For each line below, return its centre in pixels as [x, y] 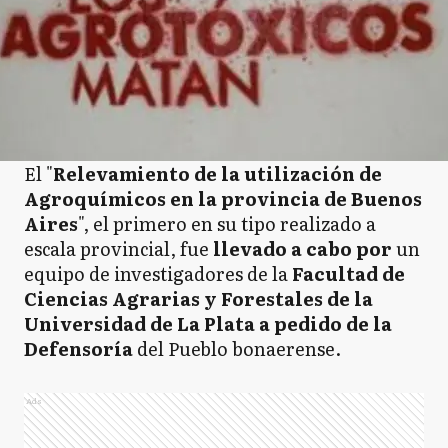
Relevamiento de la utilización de [217, 173]
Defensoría [80, 348]
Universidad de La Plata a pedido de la [208, 323]
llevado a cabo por [302, 248]
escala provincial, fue [118, 248]
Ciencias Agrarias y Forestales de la [198, 298]
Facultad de [346, 273]
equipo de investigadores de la [156, 273]
